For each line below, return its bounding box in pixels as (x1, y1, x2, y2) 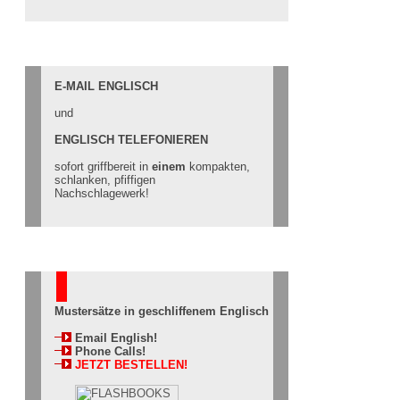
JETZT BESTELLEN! (71, 358, 187, 371)
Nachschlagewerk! (54, 187, 149, 200)
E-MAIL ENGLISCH (54, 79, 158, 93)
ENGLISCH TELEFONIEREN (54, 133, 208, 146)
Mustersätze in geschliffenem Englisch (54, 304, 269, 318)
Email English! (71, 331, 157, 345)
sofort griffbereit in (54, 160, 148, 173)
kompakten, (189, 160, 250, 173)
